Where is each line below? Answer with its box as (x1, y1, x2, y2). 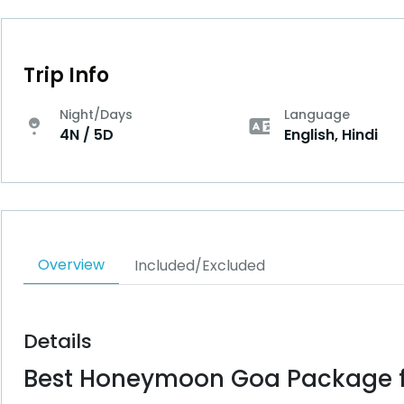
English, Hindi (283, 124, 378, 145)
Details (23, 327, 92, 355)
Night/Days (59, 106, 133, 124)
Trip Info (23, 61, 109, 89)
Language (283, 106, 350, 124)
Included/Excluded (133, 255, 265, 276)
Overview (37, 254, 105, 275)
